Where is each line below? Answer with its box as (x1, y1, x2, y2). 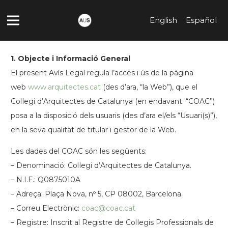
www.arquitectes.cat (28, 82, 101, 92)
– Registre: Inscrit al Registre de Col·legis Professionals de (11, 218, 214, 227)
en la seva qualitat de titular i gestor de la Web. (11, 125, 176, 134)
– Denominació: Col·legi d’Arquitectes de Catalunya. (11, 161, 191, 170)
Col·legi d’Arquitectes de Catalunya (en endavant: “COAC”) (11, 97, 215, 106)
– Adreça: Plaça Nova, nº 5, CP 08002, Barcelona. (11, 189, 183, 198)
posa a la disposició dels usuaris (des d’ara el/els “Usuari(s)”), (11, 111, 217, 120)
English (149, 15, 177, 25)
